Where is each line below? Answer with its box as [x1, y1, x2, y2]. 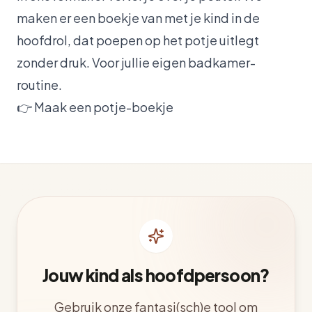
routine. [17, 76, 62, 93]
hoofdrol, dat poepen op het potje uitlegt [17, 31, 259, 48]
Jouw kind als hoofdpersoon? [42, 264, 270, 286]
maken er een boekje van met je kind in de [17, 9, 260, 26]
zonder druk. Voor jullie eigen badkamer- [17, 54, 256, 70]
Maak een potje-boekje [34, 98, 173, 115]
